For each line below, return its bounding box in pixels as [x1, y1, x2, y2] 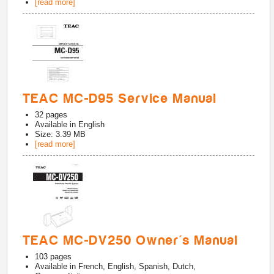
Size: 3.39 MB [35, 130, 86, 139]
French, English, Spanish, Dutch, [78, 262, 196, 271]
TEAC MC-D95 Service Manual [23, 91, 218, 106]
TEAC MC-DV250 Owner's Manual [23, 233, 239, 248]
